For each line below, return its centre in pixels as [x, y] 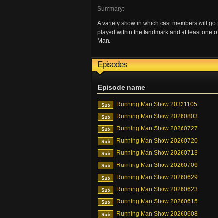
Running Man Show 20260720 [157, 141]
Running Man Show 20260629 [157, 177]
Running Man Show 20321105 [157, 104]
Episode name [121, 87]
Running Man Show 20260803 [157, 116]
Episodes [112, 64]
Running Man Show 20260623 [157, 189]
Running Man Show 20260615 [157, 201]
